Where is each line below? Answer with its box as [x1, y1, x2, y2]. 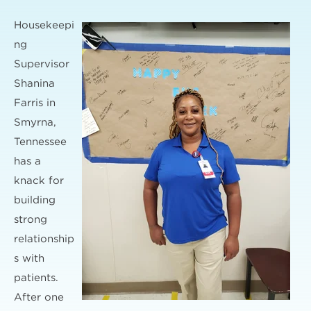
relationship [14, 233, 74, 246]
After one [14, 291, 64, 304]
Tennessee [14, 135, 67, 149]
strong [14, 213, 47, 226]
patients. [14, 271, 58, 285]
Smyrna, [14, 116, 56, 129]
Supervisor [14, 58, 69, 71]
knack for [14, 174, 64, 187]
